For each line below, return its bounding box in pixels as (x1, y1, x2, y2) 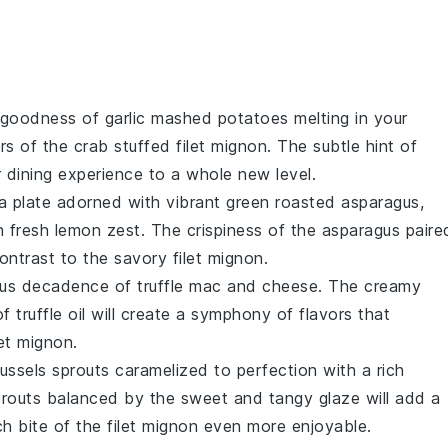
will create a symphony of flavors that (85, 304, 390, 324)
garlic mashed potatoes (104, 108, 289, 128)
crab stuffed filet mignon (73, 136, 267, 156)
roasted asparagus (275, 192, 420, 212)
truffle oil (16, 304, 86, 324)
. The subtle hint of (267, 136, 417, 156)
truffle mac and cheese (137, 276, 318, 296)
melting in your (288, 108, 408, 128)
